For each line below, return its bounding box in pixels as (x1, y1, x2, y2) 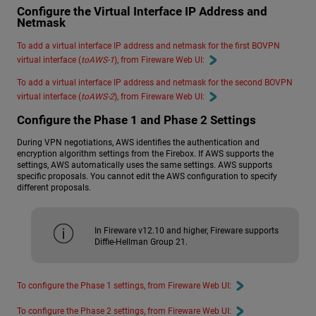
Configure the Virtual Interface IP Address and (17, 4, 267, 19)
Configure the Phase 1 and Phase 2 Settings (17, 112, 256, 127)
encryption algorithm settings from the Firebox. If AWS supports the (17, 149, 274, 159)
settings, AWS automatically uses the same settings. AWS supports (17, 160, 272, 171)
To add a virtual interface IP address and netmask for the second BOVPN (17, 77, 293, 87)
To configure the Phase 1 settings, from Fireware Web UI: (17, 281, 231, 291)
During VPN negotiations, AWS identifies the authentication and (17, 138, 260, 148)
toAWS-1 (81, 54, 114, 65)
